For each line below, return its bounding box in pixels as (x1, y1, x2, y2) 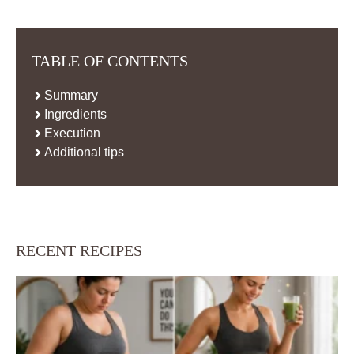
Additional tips (44, 145, 124, 160)
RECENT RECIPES (16, 242, 142, 260)
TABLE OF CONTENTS (32, 52, 188, 70)
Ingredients (44, 107, 107, 122)
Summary (44, 88, 98, 103)
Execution (44, 126, 100, 141)
